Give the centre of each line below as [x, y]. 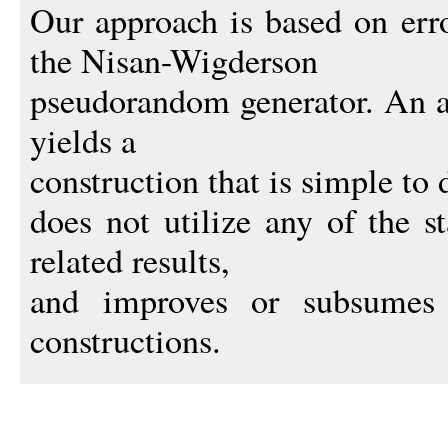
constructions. [125, 340]
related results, [130, 260]
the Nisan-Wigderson [174, 60]
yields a [83, 140]
